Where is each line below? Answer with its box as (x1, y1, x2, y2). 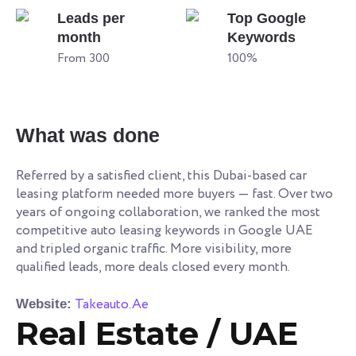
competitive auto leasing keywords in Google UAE (16, 220, 313, 241)
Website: (16, 296, 72, 311)
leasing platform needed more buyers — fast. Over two (16, 184, 333, 204)
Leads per (57, 10, 125, 26)
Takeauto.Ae (75, 294, 149, 315)
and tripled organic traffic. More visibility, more (16, 238, 292, 259)
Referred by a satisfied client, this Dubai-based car (16, 165, 307, 186)
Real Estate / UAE (16, 313, 298, 353)
